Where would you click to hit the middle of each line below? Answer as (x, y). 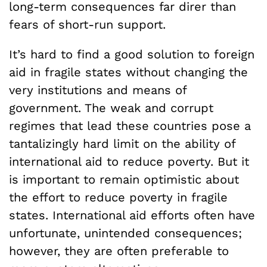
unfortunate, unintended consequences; (125, 233)
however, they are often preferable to (119, 251)
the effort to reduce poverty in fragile (118, 197)
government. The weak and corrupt (111, 108)
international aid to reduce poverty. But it (129, 161)
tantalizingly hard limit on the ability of (122, 143)
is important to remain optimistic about (124, 179)
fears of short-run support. (87, 24)
